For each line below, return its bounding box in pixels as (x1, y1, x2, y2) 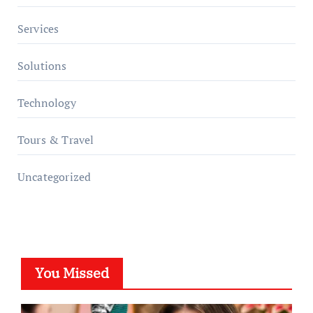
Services (17, 21, 59, 36)
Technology (17, 95, 76, 110)
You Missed (34, 263, 109, 282)
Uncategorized (17, 169, 92, 184)
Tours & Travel (17, 132, 94, 147)
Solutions (17, 58, 67, 73)
